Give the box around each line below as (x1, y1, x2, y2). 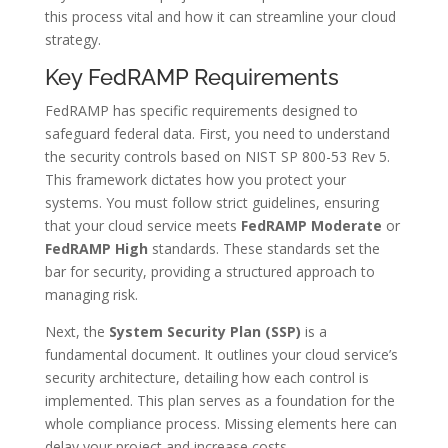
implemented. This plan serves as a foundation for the (44, 390, 395, 410)
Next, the (44, 321, 109, 341)
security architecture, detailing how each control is (44, 367, 369, 387)
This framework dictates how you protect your (44, 169, 346, 189)
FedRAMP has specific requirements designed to (44, 100, 358, 120)
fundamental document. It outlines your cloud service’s (44, 344, 398, 364)
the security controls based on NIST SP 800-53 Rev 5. (44, 146, 390, 166)
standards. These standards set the (147, 238, 380, 258)
